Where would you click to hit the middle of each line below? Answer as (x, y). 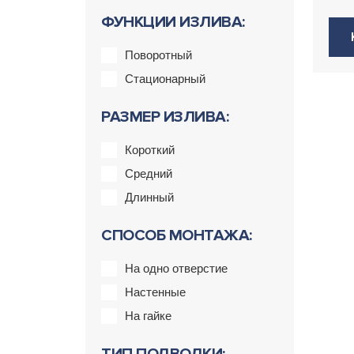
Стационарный (165, 79)
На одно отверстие (176, 268)
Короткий (150, 150)
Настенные (155, 292)
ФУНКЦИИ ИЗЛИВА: (173, 22)
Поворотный (158, 55)
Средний (149, 173)
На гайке (148, 316)
